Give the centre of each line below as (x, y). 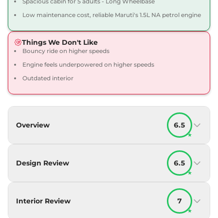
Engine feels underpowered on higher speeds (88, 64)
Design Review (43, 163)
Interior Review (43, 201)
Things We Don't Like (60, 42)
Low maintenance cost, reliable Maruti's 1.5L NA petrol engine (112, 15)
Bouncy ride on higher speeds (66, 51)
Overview (33, 125)
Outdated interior (48, 78)
